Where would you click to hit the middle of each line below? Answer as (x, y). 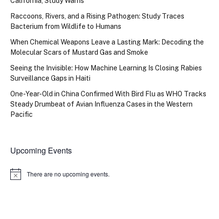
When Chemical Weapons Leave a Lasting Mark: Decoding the (107, 42)
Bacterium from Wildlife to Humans (66, 26)
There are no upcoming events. (68, 174)
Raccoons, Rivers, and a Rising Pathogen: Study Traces (97, 16)
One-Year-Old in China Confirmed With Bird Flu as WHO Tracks (108, 94)
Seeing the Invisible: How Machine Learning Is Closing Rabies (106, 68)
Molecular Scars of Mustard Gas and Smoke (79, 52)
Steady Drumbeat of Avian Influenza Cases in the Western (101, 104)
